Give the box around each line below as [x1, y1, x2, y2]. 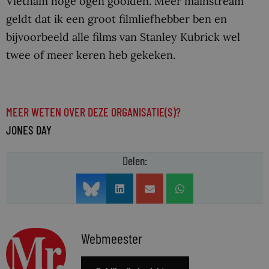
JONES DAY [6, 122, 52, 138]
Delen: [122, 153, 147, 168]
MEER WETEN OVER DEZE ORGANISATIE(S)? [6, 104, 181, 119]
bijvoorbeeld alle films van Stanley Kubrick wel [6, 30, 240, 44]
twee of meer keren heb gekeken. [6, 48, 175, 62]
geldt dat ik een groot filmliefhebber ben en [6, 12, 227, 26]
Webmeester [81, 229, 142, 247]
